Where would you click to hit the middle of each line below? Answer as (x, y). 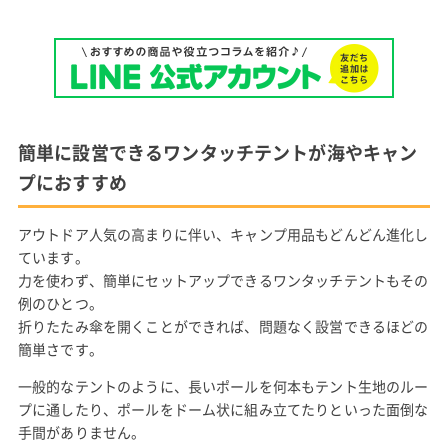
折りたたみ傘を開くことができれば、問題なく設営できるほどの (223, 325)
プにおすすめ (72, 182)
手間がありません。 (81, 431)
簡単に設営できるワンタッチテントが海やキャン (217, 152)
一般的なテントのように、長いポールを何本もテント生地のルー (223, 385)
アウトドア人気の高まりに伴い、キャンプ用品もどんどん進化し (223, 233)
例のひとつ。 (60, 302)
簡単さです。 (60, 348)
